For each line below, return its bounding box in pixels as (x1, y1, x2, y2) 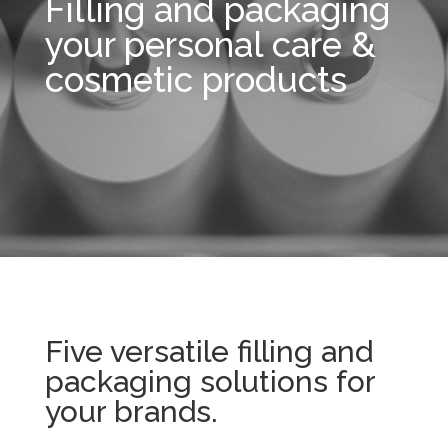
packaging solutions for (44, 363, 375, 399)
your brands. (44, 393, 218, 429)
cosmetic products (44, 58, 347, 100)
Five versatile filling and (44, 333, 373, 369)
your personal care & (44, 23, 376, 65)
